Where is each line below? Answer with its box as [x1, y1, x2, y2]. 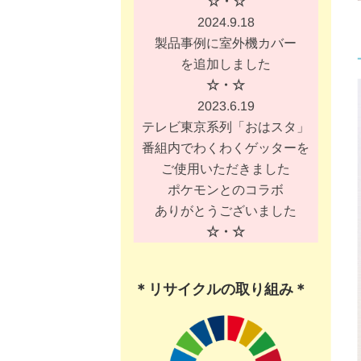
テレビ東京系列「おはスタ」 [142, 119, 310, 134]
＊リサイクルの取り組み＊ [133, 280, 308, 297]
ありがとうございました [155, 203, 297, 218]
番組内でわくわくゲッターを [142, 140, 310, 155]
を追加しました [180, 56, 272, 71]
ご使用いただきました [161, 161, 291, 176]
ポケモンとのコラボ [168, 182, 284, 197]
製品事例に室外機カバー [155, 35, 297, 50]
